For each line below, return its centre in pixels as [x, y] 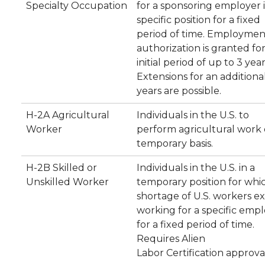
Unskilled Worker [67, 182]
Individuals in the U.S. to [193, 115]
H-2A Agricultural [68, 115]
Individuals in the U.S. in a [196, 168]
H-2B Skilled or [62, 168]
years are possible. [179, 91]
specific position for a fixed [198, 20]
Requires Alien [171, 239]
